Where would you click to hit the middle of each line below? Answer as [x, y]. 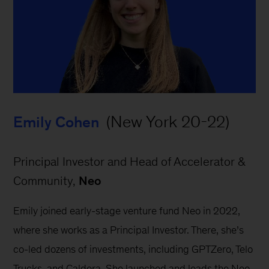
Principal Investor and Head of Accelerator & [131, 161]
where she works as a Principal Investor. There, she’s [130, 230]
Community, [46, 180]
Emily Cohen [56, 122]
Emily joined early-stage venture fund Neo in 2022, [128, 210]
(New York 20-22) [166, 121]
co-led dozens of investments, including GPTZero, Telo [134, 249]
